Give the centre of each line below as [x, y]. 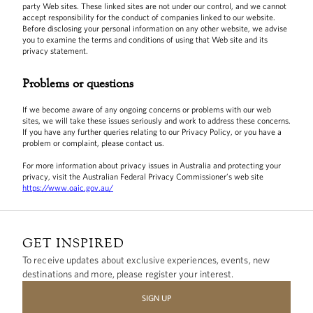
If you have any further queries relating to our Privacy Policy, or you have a [152, 132]
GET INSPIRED [73, 243]
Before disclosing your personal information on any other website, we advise [155, 28]
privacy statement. [55, 51]
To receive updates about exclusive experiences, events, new [146, 260]
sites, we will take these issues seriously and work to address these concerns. [156, 121]
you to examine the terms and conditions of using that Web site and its [145, 39]
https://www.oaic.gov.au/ [68, 188]
